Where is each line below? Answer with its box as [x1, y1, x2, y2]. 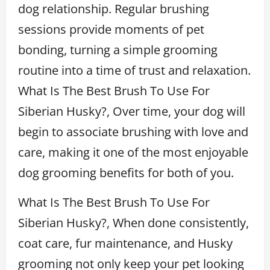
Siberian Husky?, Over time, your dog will [18, 102, 245, 119]
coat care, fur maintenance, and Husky [18, 234, 233, 251]
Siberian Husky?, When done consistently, [18, 214, 249, 231]
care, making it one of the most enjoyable [18, 143, 248, 160]
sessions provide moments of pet [18, 20, 204, 37]
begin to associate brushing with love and [18, 123, 248, 140]
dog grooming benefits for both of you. [18, 164, 234, 181]
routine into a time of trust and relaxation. [18, 61, 251, 78]
